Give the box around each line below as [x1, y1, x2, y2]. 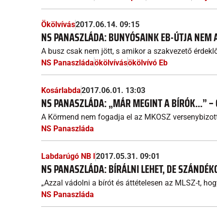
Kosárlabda [41, 86, 81, 95]
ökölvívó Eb [128, 58, 168, 67]
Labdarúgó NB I [41, 152, 95, 161]
